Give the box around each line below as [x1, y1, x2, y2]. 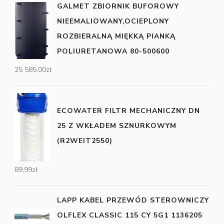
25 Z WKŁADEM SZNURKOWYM [57, 121, 176, 131]
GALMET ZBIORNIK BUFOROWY [57, 1, 179, 11]
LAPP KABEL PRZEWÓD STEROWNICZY [57, 195, 209, 205]
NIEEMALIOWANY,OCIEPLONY [57, 16, 169, 26]
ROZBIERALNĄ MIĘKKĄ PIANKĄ [57, 31, 175, 41]
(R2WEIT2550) [57, 136, 112, 146]
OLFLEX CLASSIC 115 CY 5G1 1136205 [57, 210, 202, 220]
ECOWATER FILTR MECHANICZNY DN [57, 106, 200, 116]
